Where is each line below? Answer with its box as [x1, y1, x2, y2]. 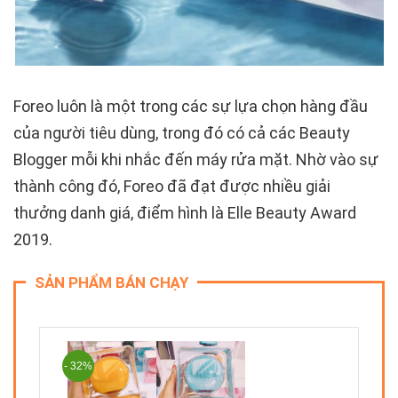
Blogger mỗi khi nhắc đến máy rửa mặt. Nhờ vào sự [13, 150, 378, 170]
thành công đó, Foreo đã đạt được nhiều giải [13, 177, 330, 196]
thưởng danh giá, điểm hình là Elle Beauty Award [13, 203, 356, 223]
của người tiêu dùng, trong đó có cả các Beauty [13, 123, 350, 143]
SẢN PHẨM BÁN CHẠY [35, 274, 188, 292]
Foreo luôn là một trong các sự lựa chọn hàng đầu [13, 97, 368, 116]
